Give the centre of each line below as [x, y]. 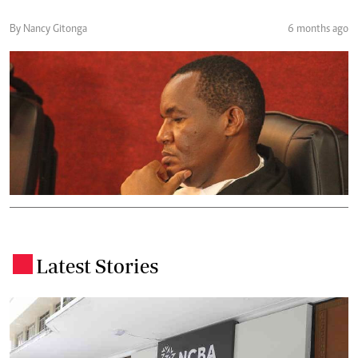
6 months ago [318, 29]
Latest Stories [97, 265]
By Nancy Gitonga [48, 29]
